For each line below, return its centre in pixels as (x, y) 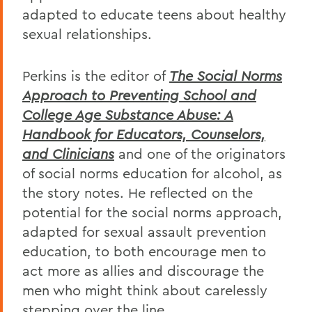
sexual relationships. (87, 33)
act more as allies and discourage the (143, 270)
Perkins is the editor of (96, 75)
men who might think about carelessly (145, 290)
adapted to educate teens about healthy (154, 14)
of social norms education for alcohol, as (152, 173)
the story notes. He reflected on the (138, 192)
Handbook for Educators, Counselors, (144, 134)
